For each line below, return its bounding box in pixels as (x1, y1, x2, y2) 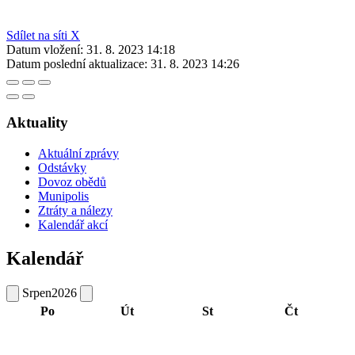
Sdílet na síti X (6, 28, 80, 42)
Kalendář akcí (38, 217, 108, 231)
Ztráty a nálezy (38, 203, 113, 217)
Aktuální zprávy (38, 146, 119, 160)
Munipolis (38, 189, 89, 203)
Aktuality (6, 114, 68, 132)
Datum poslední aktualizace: (6, 56, 147, 71)
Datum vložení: (6, 42, 83, 56)
